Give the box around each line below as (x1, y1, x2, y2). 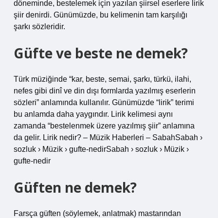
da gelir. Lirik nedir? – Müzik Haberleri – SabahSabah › (14, 133, 202, 142)
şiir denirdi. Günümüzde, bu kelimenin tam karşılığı (14, 11, 187, 19)
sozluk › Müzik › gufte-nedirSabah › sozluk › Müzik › (14, 145, 189, 153)
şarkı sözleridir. (14, 22, 65, 31)
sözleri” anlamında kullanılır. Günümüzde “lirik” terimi (14, 98, 194, 107)
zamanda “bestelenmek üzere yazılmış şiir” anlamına (14, 122, 195, 130)
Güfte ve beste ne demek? (14, 44, 188, 62)
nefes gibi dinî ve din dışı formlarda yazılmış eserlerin (14, 87, 196, 95)
